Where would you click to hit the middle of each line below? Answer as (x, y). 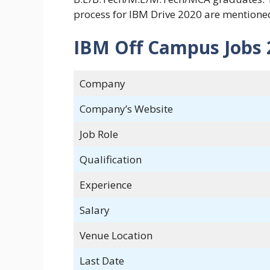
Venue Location (116, 236)
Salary (94, 210)
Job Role (99, 134)
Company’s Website (126, 109)
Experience (105, 185)
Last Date (102, 261)
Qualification (110, 160)
